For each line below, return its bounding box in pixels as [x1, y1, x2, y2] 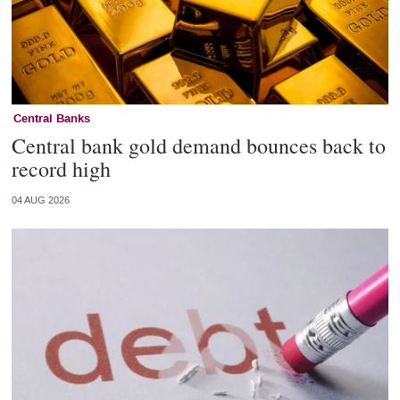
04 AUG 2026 [11, 194, 70, 206]
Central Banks [12, 110, 90, 127]
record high [11, 154, 111, 183]
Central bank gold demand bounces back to [11, 130, 386, 160]
